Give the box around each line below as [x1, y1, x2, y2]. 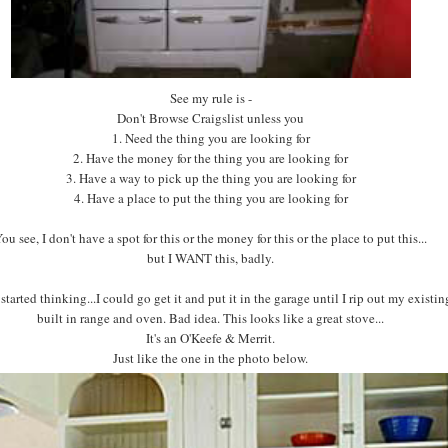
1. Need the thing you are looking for [111, 128, 310, 147]
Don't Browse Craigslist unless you [117, 108, 305, 127]
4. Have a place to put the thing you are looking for [73, 188, 348, 207]
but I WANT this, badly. [147, 248, 275, 267]
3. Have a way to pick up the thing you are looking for [65, 168, 356, 187]
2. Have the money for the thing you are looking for [73, 148, 349, 167]
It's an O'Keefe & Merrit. [146, 328, 276, 347]
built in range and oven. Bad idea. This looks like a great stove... [37, 308, 385, 327]
